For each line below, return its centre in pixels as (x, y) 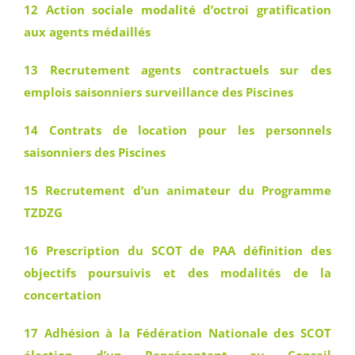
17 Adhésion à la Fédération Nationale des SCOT (177, 333)
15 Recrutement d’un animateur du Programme (177, 190)
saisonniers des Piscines (95, 152)
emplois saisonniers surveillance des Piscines (158, 92)
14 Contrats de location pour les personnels (177, 130)
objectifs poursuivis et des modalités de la (177, 273)
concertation (63, 295)
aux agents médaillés (87, 32)
